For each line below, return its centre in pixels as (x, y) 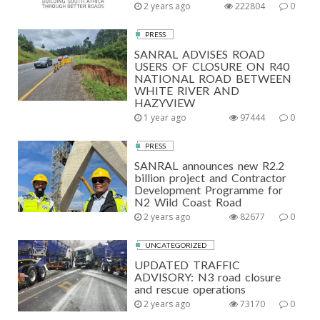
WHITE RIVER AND (187, 90)
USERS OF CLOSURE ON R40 (212, 66)
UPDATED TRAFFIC (187, 265)
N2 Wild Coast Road (188, 202)
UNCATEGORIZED (176, 245)
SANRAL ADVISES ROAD (200, 54)
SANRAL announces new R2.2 (210, 165)
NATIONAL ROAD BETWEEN (213, 78)
